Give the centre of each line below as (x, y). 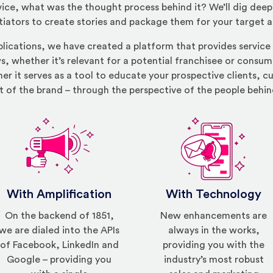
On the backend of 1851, (59, 216)
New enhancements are (214, 216)
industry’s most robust (214, 260)
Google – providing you (59, 260)
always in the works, (214, 231)
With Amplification (59, 195)
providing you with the (214, 245)
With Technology (214, 195)
